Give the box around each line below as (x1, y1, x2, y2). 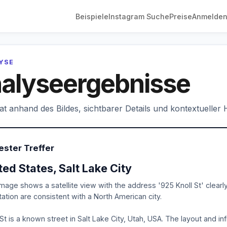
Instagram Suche (108, 12, 169, 21)
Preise (169, 12, 192, 21)
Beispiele (75, 12, 108, 21)
